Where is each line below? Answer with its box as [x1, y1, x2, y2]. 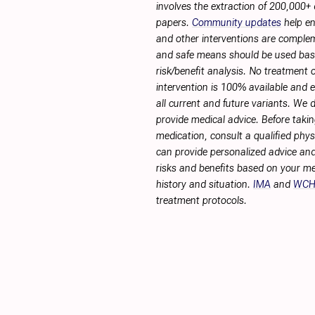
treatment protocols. [156, 195, 247, 207]
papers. [156, 17, 192, 29]
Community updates [192, 17, 281, 29]
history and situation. [156, 179, 253, 191]
